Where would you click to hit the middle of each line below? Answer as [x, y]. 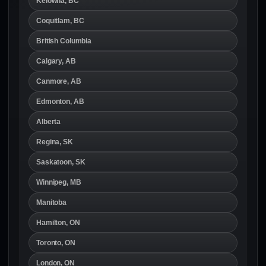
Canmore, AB [59, 81]
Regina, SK [55, 142]
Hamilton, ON [58, 222]
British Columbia [64, 41]
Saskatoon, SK [61, 162]
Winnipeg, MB [59, 182]
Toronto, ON [56, 243]
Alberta [49, 121]
